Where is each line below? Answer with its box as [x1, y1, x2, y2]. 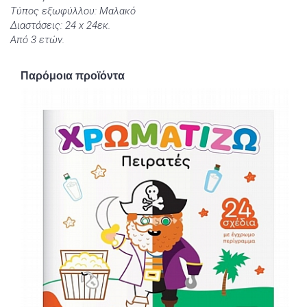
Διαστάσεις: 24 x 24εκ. [10, 19, 110, 32]
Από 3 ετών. [10, 34, 64, 47]
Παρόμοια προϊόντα [21, 69, 125, 83]
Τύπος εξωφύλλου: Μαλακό [10, 5, 136, 18]
